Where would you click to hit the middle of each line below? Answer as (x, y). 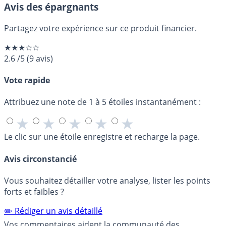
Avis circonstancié (40, 159)
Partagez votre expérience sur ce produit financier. (100, 28)
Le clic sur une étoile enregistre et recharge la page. (102, 137)
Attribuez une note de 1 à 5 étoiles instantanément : (102, 102)
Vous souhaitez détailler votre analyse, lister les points (107, 180)
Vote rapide (27, 80)
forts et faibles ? (34, 191)
